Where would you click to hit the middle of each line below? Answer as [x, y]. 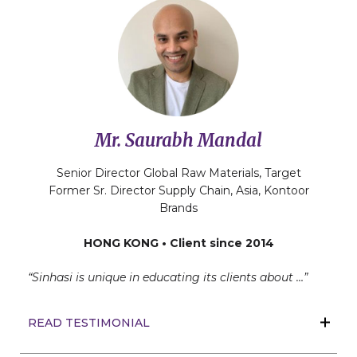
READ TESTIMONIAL [89, 323]
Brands [178, 208]
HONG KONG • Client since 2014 [178, 243]
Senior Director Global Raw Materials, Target [178, 173]
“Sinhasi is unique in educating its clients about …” [168, 278]
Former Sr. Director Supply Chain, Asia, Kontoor [178, 191]
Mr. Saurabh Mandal [178, 141]
